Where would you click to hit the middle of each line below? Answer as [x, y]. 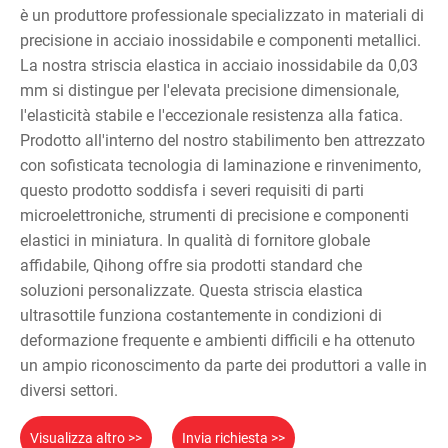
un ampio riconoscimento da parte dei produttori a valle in [223, 366]
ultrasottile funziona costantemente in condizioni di [201, 316]
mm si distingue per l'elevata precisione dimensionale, [209, 91]
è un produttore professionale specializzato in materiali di [222, 16]
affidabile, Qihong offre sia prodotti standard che [191, 266]
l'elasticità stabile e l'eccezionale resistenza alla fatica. [211, 116]
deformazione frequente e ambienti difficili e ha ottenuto [217, 341]
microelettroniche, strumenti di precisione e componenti [214, 216]
